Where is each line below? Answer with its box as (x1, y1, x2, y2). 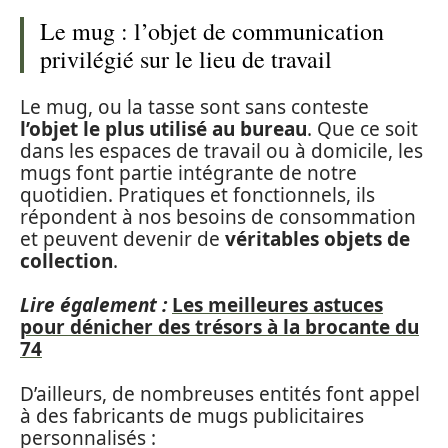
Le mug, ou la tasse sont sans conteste (20, 93, 369, 120)
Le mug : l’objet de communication (40, 15, 384, 47)
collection (20, 247, 113, 274)
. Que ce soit (307, 115, 418, 142)
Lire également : (20, 292, 167, 318)
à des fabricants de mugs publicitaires (20, 402, 364, 429)
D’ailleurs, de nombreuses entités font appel (20, 380, 420, 407)
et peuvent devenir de (20, 225, 225, 252)
